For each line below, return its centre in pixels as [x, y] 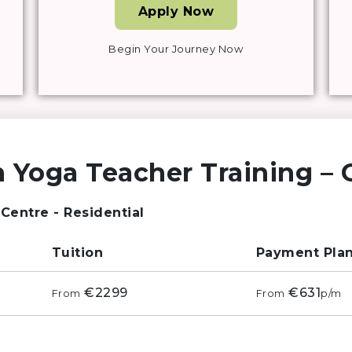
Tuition [77, 253]
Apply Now [176, 12]
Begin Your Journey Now [176, 49]
